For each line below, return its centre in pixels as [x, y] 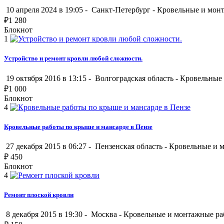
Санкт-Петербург [121, 10]
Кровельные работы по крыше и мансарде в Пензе [78, 126]
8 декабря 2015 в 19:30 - [46, 214]
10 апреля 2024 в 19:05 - [47, 10]
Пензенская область [129, 146]
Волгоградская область [134, 78]
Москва [104, 214]
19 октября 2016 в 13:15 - [48, 78]
